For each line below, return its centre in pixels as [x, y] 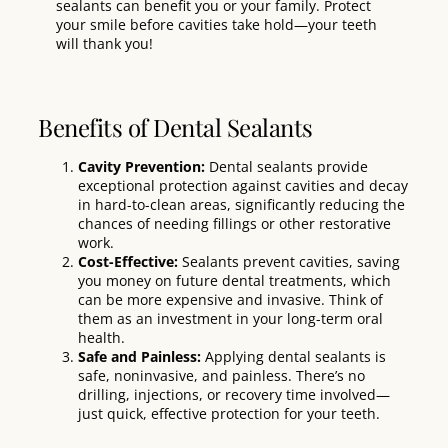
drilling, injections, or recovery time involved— [234, 395]
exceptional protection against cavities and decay [243, 186]
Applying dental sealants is [295, 357]
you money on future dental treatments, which [234, 281]
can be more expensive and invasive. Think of [230, 300]
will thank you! [104, 43]
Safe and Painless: [141, 357]
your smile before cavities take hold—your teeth [216, 24]
